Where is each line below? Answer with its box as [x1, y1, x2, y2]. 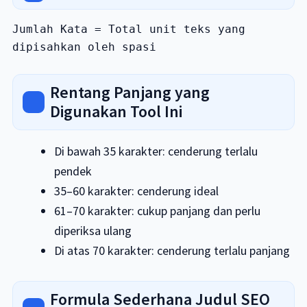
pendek [54, 163, 93, 179]
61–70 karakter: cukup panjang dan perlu [54, 203, 261, 219]
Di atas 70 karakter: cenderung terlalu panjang [54, 243, 291, 258]
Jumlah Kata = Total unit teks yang [12, 23, 245, 36]
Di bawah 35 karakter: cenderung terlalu [54, 143, 258, 159]
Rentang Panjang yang [49, 82, 210, 103]
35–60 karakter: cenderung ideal [54, 183, 219, 199]
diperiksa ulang [54, 223, 132, 238]
